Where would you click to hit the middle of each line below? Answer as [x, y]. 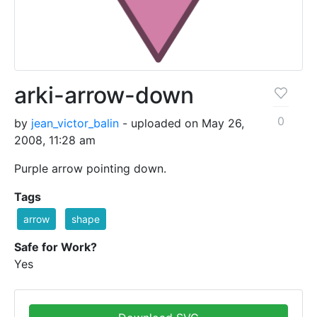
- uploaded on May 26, [181, 123]
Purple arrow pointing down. [90, 169]
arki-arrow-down [104, 96]
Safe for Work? [56, 247]
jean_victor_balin [75, 123]
